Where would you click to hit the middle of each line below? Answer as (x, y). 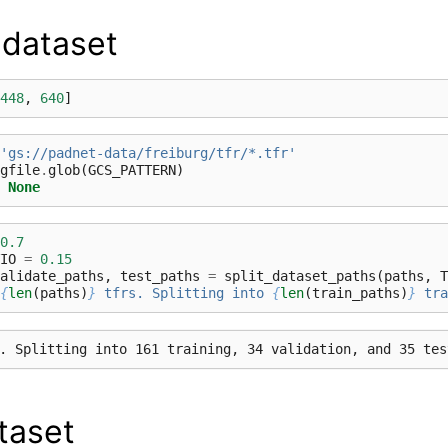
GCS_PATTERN (132, 169)
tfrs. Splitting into (184, 292)
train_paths (356, 292)
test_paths (160, 275)
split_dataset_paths (300, 275)
